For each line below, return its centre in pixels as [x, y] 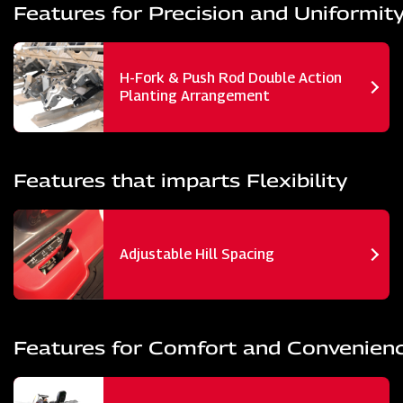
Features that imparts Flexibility [180, 180]
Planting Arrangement [195, 95]
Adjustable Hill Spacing [197, 254]
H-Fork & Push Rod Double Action [231, 77]
